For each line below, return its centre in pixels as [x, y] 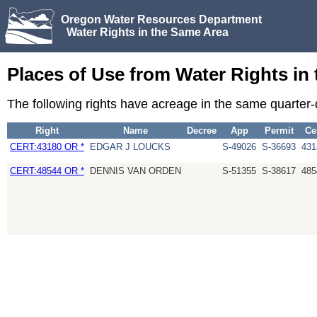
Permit [279, 131]
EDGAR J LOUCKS [130, 147]
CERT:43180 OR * [47, 147]
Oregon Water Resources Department [161, 19]
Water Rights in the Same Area [145, 32]
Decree [202, 131]
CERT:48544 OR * [47, 171]
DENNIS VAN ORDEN [136, 171]
